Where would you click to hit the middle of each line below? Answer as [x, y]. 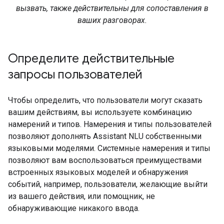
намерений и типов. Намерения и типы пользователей [110, 124]
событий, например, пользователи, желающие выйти [108, 184]
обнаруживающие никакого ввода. [74, 208]
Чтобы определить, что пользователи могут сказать [105, 100]
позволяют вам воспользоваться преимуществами [105, 160]
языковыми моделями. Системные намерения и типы [109, 148]
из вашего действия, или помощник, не [81, 196]
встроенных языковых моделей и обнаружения [98, 172]
